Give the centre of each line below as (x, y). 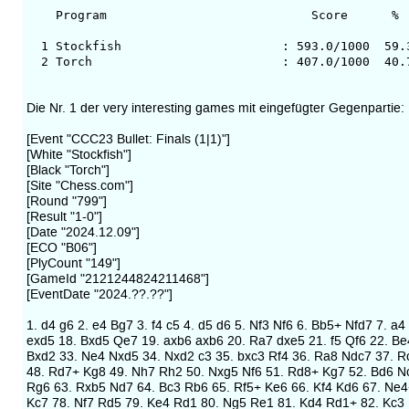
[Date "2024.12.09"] (83, 232)
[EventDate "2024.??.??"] (99, 294)
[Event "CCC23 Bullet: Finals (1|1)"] (128, 139)
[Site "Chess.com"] (79, 185)
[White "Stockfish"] (79, 154)
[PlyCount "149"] (73, 263)
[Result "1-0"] (64, 216)
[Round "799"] (66, 201)
